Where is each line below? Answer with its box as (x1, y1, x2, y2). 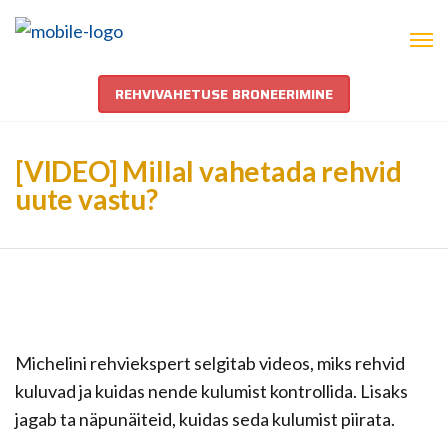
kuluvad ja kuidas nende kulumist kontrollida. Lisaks (15, 380, 408, 402)
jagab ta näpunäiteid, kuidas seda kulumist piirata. (15, 408, 395, 430)
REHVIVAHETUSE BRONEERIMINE (115, 83, 333, 105)
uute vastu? (15, 182, 158, 216)
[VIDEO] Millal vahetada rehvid (15, 154, 402, 188)
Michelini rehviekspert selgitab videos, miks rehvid (15, 352, 405, 374)
